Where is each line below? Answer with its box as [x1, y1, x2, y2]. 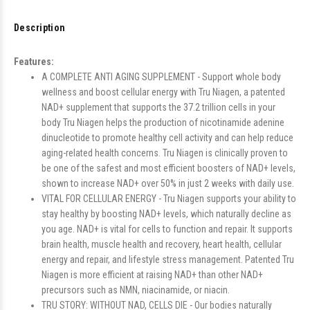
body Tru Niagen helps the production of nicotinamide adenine [42, 117, 284, 128]
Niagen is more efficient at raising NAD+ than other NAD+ [42, 269, 263, 280]
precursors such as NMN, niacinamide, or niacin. [42, 284, 230, 295]
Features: [14, 56, 54, 67]
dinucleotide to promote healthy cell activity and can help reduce [42, 132, 293, 143]
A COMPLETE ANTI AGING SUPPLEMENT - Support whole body [42, 71, 281, 82]
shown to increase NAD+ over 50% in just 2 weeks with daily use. [42, 178, 294, 189]
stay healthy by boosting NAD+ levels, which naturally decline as [42, 208, 291, 219]
